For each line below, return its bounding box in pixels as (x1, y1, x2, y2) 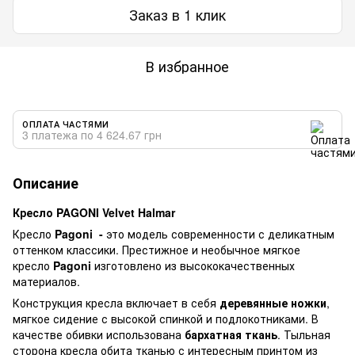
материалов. (13, 273, 80, 289)
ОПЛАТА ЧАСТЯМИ (22, 116, 109, 130)
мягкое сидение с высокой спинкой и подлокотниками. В (13, 310, 319, 326)
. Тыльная (277, 326, 330, 342)
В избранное (145, 55, 229, 76)
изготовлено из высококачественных (94, 257, 295, 273)
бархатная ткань (185, 326, 277, 342)
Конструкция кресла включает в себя (13, 294, 216, 311)
